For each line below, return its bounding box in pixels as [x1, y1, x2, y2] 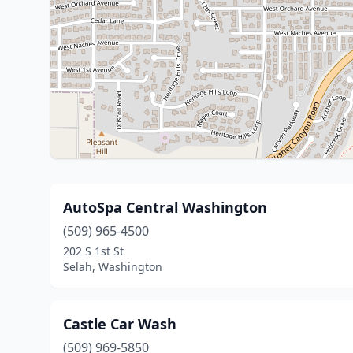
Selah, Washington [63, 259, 162, 274]
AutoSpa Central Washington [63, 198, 267, 217]
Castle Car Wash [63, 314, 176, 333]
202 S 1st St [63, 243, 124, 258]
